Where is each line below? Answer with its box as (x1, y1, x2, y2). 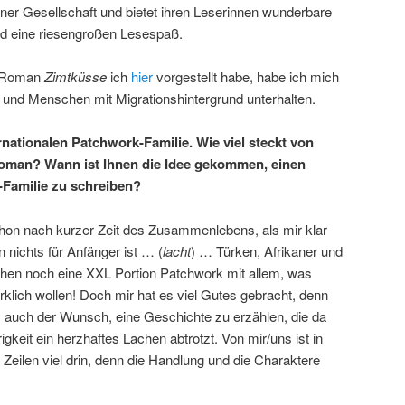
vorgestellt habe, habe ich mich (153, 66, 339, 86)
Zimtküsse (44, 66, 107, 86)
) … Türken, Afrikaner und (191, 240, 343, 260)
